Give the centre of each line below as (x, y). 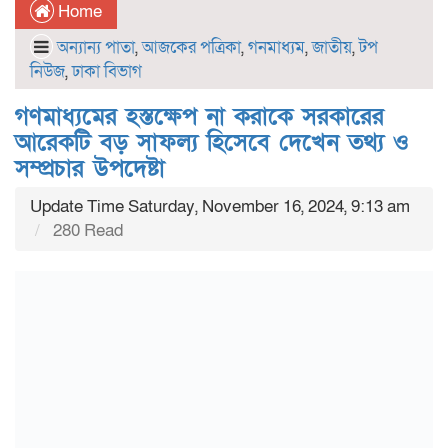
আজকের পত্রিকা (191, 47)
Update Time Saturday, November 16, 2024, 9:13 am (220, 206)
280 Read (86, 230)
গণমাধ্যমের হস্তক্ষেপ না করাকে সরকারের (199, 116)
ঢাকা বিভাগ (107, 71)
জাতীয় (332, 47)
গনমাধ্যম (276, 47)
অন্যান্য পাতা (96, 47)
